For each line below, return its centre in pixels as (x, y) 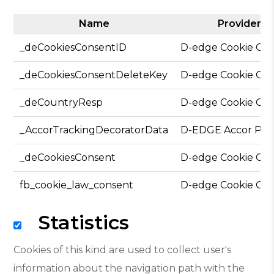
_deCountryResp (61, 102)
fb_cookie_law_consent (77, 185)
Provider (240, 24)
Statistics (78, 222)
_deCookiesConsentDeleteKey (94, 75)
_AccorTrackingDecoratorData (94, 130)
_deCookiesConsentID (73, 47)
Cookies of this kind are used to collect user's (123, 250)
